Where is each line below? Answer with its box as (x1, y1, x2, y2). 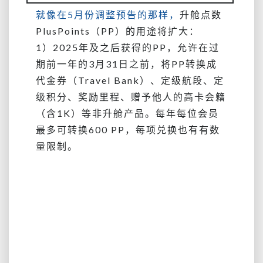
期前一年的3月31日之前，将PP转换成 (36, 58, 217, 69)
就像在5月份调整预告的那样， (36, 9, 180, 20)
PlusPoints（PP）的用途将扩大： (36, 25, 200, 36)
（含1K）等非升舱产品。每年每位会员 (36, 107, 219, 119)
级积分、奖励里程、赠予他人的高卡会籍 (36, 91, 226, 102)
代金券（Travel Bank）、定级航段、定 (36, 75, 224, 86)
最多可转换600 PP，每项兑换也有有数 (36, 124, 220, 135)
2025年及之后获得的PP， (53, 42, 177, 53)
